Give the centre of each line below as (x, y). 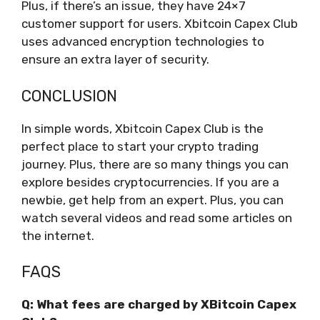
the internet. (59, 235)
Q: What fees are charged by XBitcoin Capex (159, 305)
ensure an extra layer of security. (117, 60)
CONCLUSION (71, 96)
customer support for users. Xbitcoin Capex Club (160, 24)
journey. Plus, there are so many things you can (155, 164)
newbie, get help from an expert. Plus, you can (152, 200)
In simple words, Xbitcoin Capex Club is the (142, 128)
